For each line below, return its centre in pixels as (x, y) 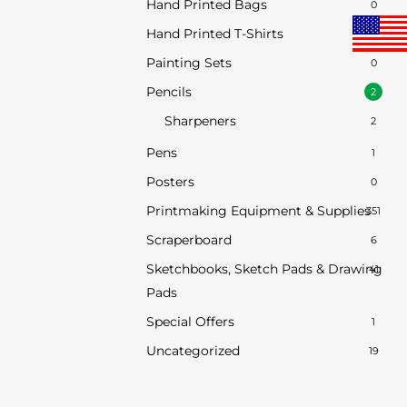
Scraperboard (189, 240)
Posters (170, 182)
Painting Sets (189, 63)
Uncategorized (193, 351)
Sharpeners (200, 121)
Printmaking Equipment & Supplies (258, 211)
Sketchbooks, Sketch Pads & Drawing (264, 269)
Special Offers (190, 322)
